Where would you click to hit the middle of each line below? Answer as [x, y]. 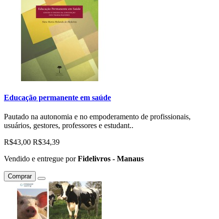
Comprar [20, 176]
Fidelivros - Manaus [111, 159]
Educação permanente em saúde [57, 98]
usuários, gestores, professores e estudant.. [69, 126]
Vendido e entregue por [41, 159]
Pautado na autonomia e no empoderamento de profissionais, [97, 117]
